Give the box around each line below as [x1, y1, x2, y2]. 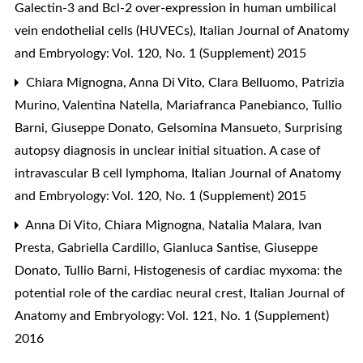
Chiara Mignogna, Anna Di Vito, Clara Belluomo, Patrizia [23, 75, 344, 89]
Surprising [284, 121, 342, 135]
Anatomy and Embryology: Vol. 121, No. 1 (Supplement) [15, 309, 329, 322]
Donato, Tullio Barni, [15, 263, 134, 277]
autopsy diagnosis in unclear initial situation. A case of [15, 143, 321, 157]
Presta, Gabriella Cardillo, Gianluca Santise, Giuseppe [15, 241, 318, 254]
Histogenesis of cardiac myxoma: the [134, 263, 342, 277]
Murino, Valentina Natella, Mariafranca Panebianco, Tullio [15, 98, 342, 112]
